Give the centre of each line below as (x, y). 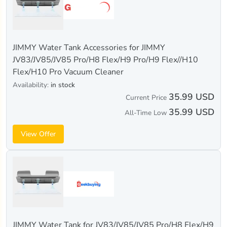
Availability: (32, 85)
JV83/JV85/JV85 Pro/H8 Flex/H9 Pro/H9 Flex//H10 (105, 60)
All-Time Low (146, 113)
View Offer (38, 134)
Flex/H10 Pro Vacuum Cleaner (68, 72)
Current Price (146, 98)
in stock (63, 85)
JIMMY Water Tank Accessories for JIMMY (89, 48)
